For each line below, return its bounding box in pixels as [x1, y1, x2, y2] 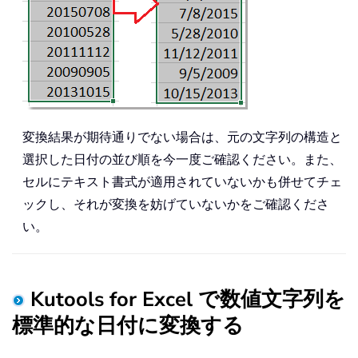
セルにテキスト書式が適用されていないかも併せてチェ [22, 173, 342, 189]
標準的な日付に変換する [12, 311, 244, 340]
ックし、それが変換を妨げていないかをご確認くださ [22, 195, 329, 212]
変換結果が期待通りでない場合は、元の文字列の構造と [22, 128, 342, 145]
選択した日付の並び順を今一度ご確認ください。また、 [22, 150, 342, 167]
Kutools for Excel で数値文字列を [30, 284, 345, 313]
